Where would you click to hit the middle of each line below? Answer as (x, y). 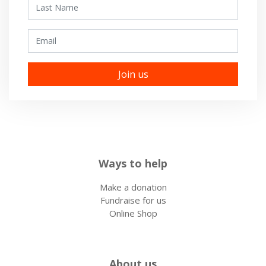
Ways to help (133, 164)
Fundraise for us (133, 200)
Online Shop (133, 213)
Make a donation (133, 187)
